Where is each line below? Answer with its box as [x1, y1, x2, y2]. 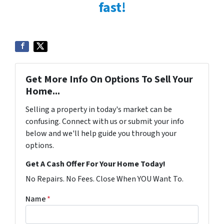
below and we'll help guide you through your [25, 127, 176, 139]
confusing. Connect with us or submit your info [25, 115, 184, 127]
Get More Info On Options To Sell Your [25, 72, 193, 86]
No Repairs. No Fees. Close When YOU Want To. [25, 173, 183, 184]
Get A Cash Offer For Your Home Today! [25, 158, 165, 169]
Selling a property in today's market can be [25, 103, 172, 115]
